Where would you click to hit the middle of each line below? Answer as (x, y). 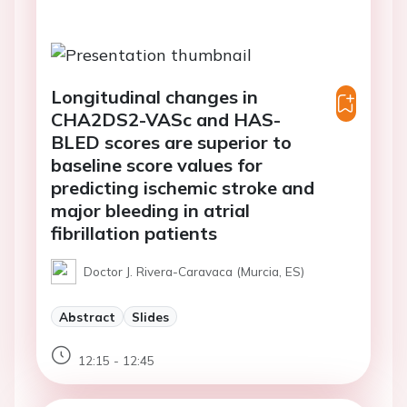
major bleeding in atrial (150, 210)
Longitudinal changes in (154, 96)
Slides (150, 316)
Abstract (87, 316)
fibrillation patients (134, 233)
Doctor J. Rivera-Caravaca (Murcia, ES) (194, 271)
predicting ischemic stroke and (183, 187)
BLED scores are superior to (171, 142)
